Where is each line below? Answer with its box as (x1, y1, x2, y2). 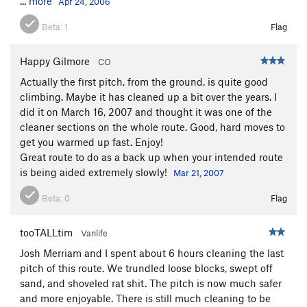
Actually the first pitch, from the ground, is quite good (20, 75, 268, 88)
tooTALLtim (20, 225, 73, 238)
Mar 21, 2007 (173, 167, 224, 178)
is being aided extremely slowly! (20, 165, 170, 178)
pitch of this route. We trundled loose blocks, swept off (20, 261, 273, 274)
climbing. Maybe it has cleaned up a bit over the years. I (20, 90, 277, 103)
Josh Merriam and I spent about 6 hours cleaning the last (20, 246, 284, 259)
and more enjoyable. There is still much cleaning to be (20, 291, 271, 304)
